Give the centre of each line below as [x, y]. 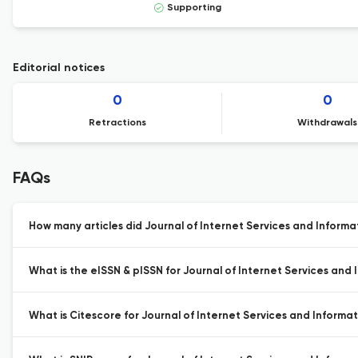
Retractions [118, 123]
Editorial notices [59, 68]
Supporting [194, 8]
